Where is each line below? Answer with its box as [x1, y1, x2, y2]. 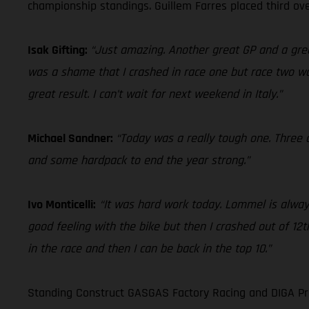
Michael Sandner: [28, 130, 116, 146]
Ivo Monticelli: [28, 196, 96, 212]
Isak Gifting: [28, 41, 90, 58]
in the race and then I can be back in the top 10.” [28, 240, 271, 257]
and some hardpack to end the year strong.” [28, 152, 250, 168]
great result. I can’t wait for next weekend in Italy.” [28, 86, 282, 102]
